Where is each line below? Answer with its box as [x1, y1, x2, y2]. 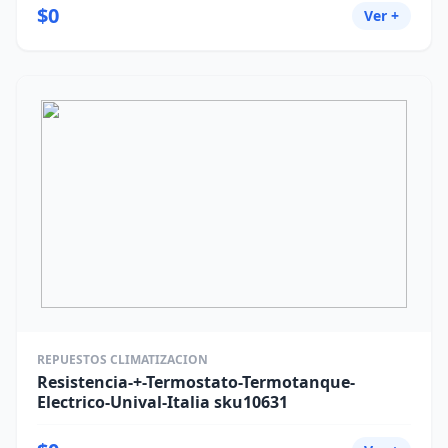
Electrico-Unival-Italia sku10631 [37, 391, 288, 413]
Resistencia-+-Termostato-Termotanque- [37, 371, 355, 393]
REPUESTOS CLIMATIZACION [37, 351, 208, 368]
